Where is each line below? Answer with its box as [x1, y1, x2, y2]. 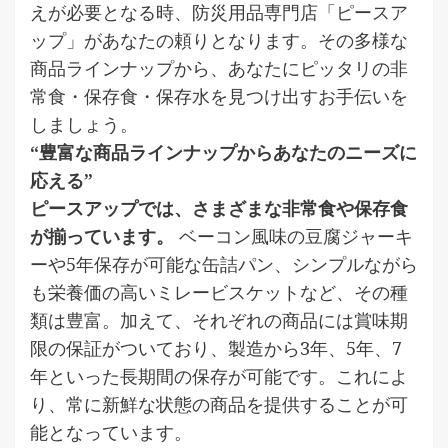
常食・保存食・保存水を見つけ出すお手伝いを [30, 83, 408, 108]
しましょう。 [30, 111, 138, 136]
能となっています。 [30, 419, 192, 444]
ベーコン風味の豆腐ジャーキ [174, 223, 413, 248]
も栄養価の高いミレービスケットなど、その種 [30, 279, 408, 304]
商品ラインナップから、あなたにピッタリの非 [30, 55, 408, 80]
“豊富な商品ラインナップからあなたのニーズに [30, 139, 417, 164]
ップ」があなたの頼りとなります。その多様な [30, 27, 408, 52]
